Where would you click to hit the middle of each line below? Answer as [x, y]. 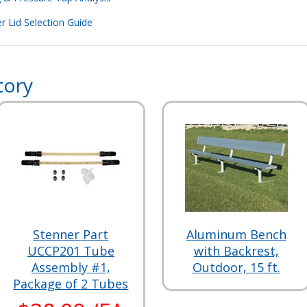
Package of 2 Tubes [71, 283]
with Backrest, [236, 250]
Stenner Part [71, 234]
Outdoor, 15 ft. [236, 267]
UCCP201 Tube [71, 250]
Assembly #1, [71, 267]
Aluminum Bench [236, 234]
